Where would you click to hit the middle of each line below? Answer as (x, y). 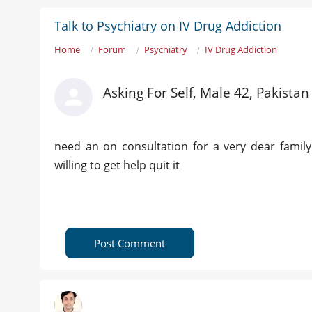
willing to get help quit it (117, 165)
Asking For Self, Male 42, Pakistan (206, 93)
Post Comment (130, 243)
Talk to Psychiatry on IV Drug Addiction (168, 26)
